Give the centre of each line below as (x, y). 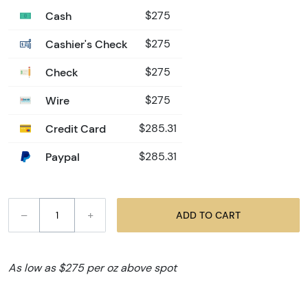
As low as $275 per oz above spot (92, 268)
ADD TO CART (228, 215)
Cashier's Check (85, 44)
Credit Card (74, 129)
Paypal (61, 157)
